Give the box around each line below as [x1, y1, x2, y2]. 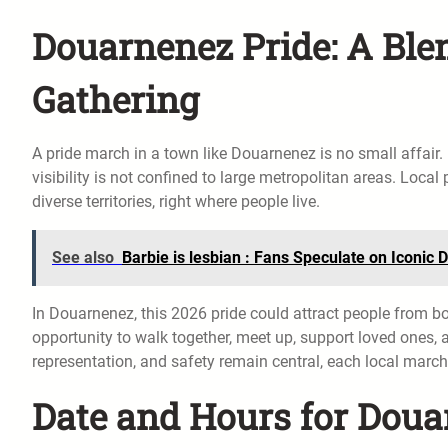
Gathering [32, 75, 199, 123]
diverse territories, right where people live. [32, 191, 320, 211]
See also [52, 247, 114, 267]
